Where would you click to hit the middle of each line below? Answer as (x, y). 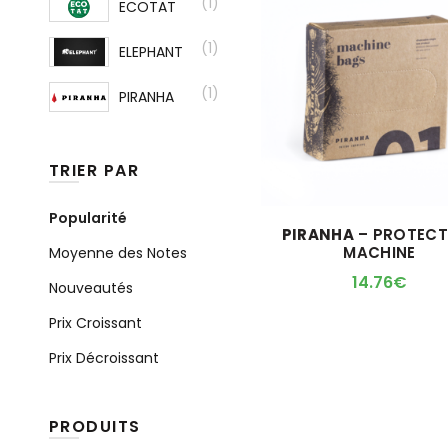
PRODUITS (94, 426)
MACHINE (379, 252)
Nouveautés (90, 288)
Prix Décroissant (103, 358)
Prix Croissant (95, 323)
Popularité (87, 218)
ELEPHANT (150, 51)
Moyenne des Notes (117, 253)
